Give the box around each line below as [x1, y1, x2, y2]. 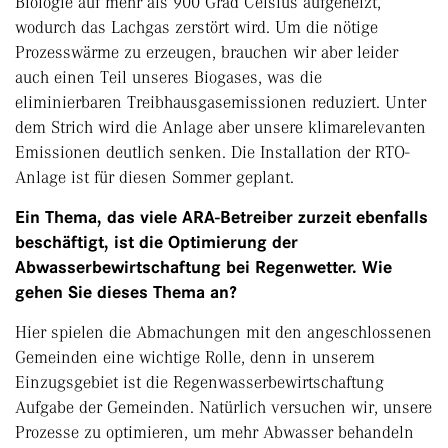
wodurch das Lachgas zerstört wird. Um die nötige [15, 17, 378, 38]
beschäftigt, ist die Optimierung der [15, 232, 298, 254]
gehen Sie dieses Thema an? [15, 282, 237, 304]
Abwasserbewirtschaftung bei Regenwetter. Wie [15, 257, 392, 279]
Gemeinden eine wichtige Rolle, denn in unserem [15, 347, 375, 368]
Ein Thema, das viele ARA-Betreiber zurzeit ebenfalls [15, 207, 428, 229]
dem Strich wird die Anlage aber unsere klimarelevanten [15, 117, 426, 138]
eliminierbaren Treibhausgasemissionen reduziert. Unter [15, 92, 426, 113]
